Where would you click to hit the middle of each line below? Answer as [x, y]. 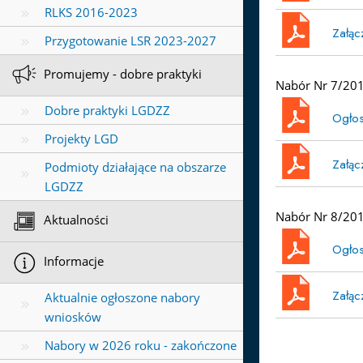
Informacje [72, 261]
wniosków [73, 317]
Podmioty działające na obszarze [135, 167]
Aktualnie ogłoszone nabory [122, 298]
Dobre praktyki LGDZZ [107, 111]
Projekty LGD [81, 139]
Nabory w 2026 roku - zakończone [141, 346]
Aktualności [75, 220]
